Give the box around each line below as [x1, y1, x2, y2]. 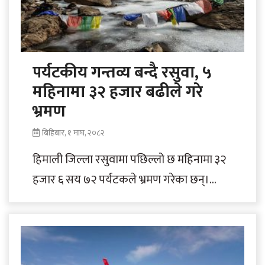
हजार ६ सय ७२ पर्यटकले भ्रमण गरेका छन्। [33, 170, 209, 190]
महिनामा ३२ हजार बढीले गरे [33, 78, 203, 106]
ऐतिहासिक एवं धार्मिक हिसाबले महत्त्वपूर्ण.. [33, 190, 209, 211]
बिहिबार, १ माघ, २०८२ [42, 126, 105, 140]
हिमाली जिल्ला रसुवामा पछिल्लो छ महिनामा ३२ [33, 150, 226, 170]
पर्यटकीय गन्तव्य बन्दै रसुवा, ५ [33, 59, 212, 87]
